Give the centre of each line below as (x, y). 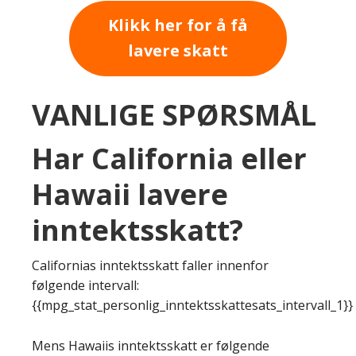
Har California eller (169, 158)
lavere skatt (178, 51)
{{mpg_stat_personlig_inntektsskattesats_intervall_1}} (192, 305)
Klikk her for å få (178, 25)
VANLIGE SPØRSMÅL (174, 114)
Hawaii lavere (130, 194)
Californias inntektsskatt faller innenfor (150, 265)
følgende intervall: (85, 285)
